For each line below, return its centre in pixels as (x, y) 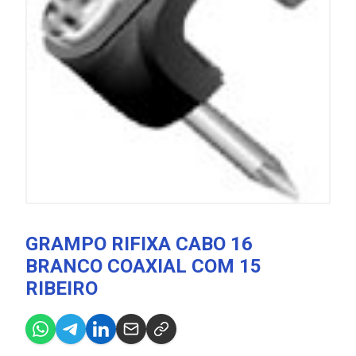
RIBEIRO (62, 288)
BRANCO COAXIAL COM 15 (143, 266)
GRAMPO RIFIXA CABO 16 (139, 244)
